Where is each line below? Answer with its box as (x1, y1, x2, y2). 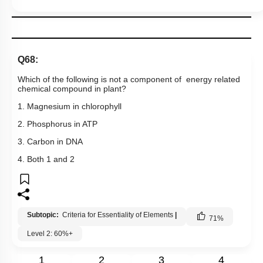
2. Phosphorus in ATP (18, 119, 97, 129)
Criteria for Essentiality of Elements (62, 211, 173, 220)
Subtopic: (27, 211, 60, 220)
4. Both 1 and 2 (18, 154, 75, 164)
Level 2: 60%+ (27, 230, 73, 238)
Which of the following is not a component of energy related (18, 75, 240, 85)
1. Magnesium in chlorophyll (18, 102, 122, 112)
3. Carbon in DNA (18, 137, 83, 147)
